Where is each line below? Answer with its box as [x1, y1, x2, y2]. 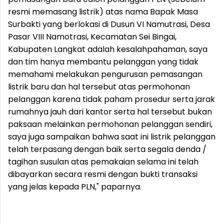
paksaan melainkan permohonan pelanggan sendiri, [8, 118, 212, 130]
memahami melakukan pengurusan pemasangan [8, 68, 202, 80]
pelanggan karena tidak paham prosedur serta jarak [8, 93, 215, 105]
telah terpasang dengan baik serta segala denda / [8, 143, 206, 155]
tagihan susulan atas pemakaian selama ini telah [8, 156, 198, 167]
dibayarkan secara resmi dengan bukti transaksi [8, 168, 197, 180]
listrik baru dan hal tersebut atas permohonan [8, 81, 190, 92]
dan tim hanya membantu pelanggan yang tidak [8, 56, 198, 67]
